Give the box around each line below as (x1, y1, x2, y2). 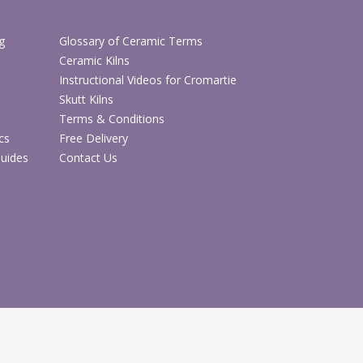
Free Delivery (59, 130, 129, 146)
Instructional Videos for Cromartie (59, 71, 237, 88)
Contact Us (59, 149, 118, 165)
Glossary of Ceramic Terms (59, 32, 203, 49)
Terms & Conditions (59, 110, 165, 126)
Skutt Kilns (59, 91, 114, 107)
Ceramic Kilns (59, 52, 130, 68)
